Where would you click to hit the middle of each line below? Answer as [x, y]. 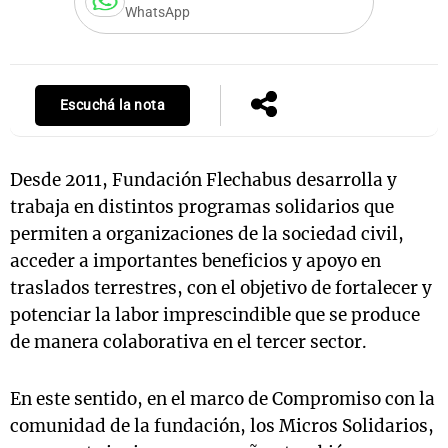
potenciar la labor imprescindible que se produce [215, 315]
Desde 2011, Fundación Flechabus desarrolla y [203, 180]
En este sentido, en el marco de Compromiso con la [222, 399]
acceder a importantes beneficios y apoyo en [195, 261]
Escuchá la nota [112, 105]
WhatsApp [157, 12]
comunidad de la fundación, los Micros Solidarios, [222, 426]
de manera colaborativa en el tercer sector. [188, 342]
